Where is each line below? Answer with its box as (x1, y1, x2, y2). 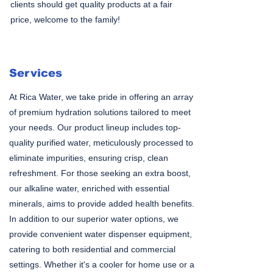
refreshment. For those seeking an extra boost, (9, 168, 191, 178)
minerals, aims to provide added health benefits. (9, 199, 194, 208)
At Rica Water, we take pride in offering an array (9, 92, 193, 102)
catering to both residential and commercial (9, 244, 175, 254)
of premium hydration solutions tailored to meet (9, 107, 191, 117)
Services (9, 67, 62, 79)
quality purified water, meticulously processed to (9, 138, 193, 147)
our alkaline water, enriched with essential (9, 183, 169, 193)
